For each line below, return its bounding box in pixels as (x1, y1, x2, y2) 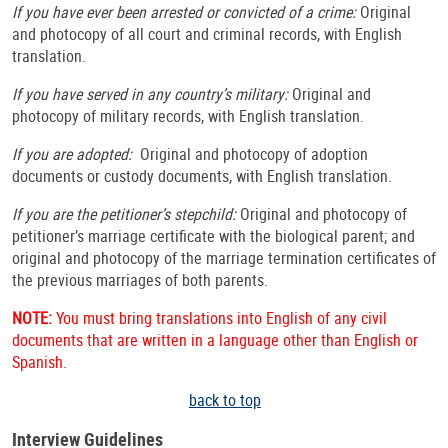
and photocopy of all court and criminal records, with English (12, 23, 402, 46)
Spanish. (12, 351, 67, 374)
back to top (188, 389, 261, 412)
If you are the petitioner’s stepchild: (12, 203, 240, 226)
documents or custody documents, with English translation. (12, 165, 392, 188)
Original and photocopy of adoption (140, 143, 368, 166)
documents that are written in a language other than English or (12, 329, 418, 352)
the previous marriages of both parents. (12, 269, 268, 292)
